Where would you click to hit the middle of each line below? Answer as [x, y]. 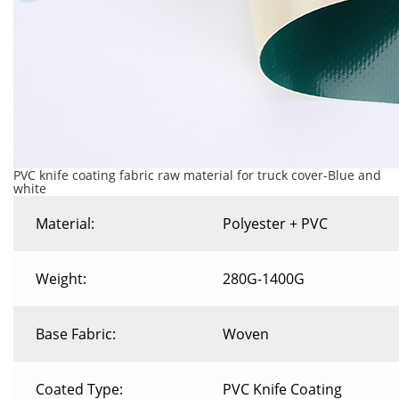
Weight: [61, 279]
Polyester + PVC [275, 224]
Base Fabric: [75, 334]
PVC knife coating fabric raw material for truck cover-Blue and [197, 175]
